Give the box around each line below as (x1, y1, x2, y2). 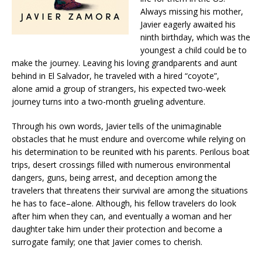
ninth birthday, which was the (140, 32, 250, 43)
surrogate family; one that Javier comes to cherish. (12, 236, 202, 248)
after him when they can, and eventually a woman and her (12, 211, 232, 222)
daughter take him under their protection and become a (12, 223, 222, 235)
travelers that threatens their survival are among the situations (12, 185, 248, 196)
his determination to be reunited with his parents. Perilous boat (12, 146, 250, 158)
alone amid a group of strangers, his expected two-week (12, 83, 226, 95)
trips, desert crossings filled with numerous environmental (12, 159, 230, 171)
